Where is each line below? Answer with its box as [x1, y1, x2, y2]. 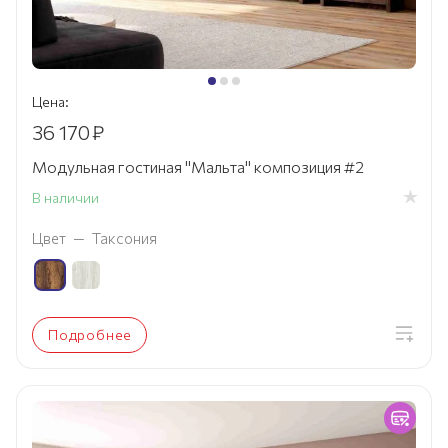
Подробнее [48, 326, 133, 344]
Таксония [92, 229, 157, 248]
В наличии [32, 188, 99, 206]
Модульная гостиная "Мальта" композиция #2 [32, 157, 364, 177]
